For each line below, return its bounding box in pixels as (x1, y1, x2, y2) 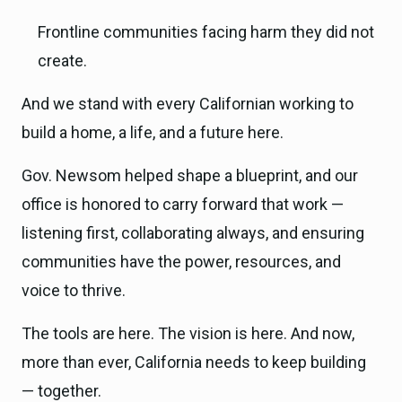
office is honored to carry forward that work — (22, 195, 344, 214)
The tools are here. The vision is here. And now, (22, 324, 354, 344)
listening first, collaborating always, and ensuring (22, 223, 364, 243)
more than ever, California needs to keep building (22, 353, 366, 372)
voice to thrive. (22, 281, 126, 301)
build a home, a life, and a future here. (22, 123, 284, 143)
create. (38, 51, 87, 71)
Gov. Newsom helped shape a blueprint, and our (22, 166, 358, 186)
